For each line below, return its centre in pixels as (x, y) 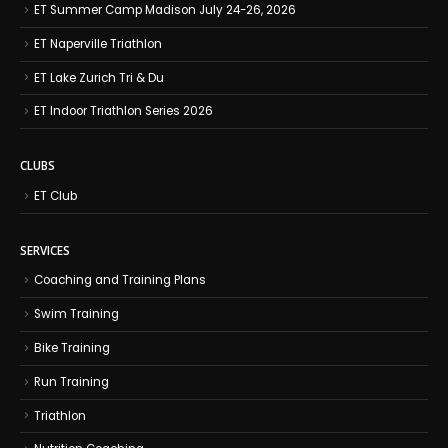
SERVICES (45, 249)
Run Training (71, 381)
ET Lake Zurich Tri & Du (99, 77)
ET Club (55, 195)
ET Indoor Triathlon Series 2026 (123, 111)
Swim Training (76, 314)
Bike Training (72, 347)
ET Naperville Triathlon (98, 43)
